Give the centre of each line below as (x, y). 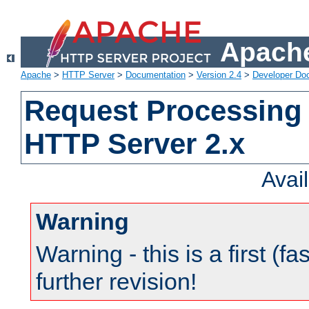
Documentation (156, 75)
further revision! (116, 282)
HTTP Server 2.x (135, 144)
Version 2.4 (219, 75)
